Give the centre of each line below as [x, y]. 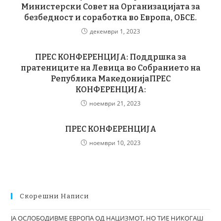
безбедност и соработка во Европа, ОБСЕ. [110, 17]
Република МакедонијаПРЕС [110, 78]
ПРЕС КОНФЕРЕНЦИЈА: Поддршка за [110, 57]
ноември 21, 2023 [115, 103]
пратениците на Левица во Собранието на [110, 68]
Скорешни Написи [55, 196]
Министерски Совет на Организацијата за [110, 6]
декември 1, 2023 [115, 31]
